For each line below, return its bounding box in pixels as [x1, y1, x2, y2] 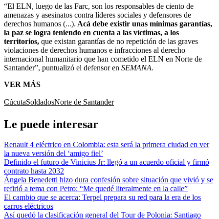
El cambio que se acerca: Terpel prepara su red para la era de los [4, 193, 201, 202]
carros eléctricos [4, 202, 53, 211]
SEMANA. [121, 63, 153, 72]
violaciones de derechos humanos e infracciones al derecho [4, 45, 185, 54]
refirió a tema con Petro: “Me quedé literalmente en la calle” [4, 184, 188, 193]
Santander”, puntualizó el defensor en [4, 63, 121, 72]
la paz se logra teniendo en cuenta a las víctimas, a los [4, 28, 179, 37]
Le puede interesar [4, 117, 98, 131]
